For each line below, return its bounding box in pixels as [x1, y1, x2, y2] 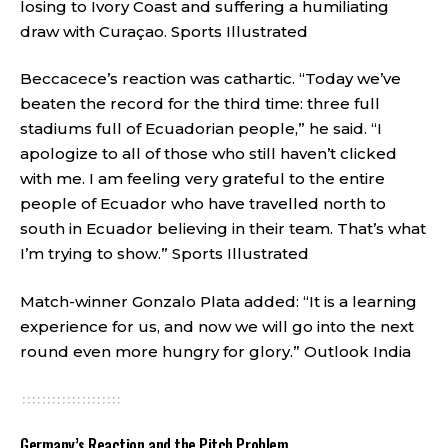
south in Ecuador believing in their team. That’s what [20, 219, 426, 238]
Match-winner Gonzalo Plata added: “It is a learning [20, 291, 417, 311]
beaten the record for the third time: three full [20, 94, 380, 113]
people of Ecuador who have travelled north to [20, 194, 386, 213]
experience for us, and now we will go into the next [20, 316, 414, 336]
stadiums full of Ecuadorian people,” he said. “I [20, 119, 382, 138]
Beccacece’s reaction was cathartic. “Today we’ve [20, 69, 401, 88]
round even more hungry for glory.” [20, 341, 304, 361]
